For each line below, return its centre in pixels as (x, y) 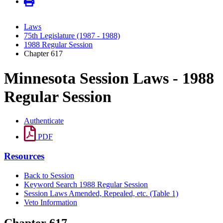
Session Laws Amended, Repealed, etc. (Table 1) (101, 193)
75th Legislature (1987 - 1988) (72, 36)
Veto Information (51, 202)
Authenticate (44, 121)
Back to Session (49, 175)
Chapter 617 (43, 54)
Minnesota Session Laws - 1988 (109, 78)
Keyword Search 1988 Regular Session (86, 184)
